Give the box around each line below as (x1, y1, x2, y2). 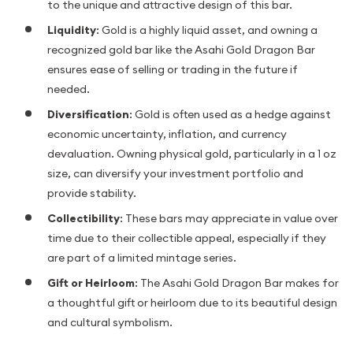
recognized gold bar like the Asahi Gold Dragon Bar (47, 42, 315, 57)
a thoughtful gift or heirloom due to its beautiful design (47, 295, 337, 310)
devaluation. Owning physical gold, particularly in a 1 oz (47, 146, 336, 161)
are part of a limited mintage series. (47, 250, 236, 265)
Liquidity (47, 22, 96, 37)
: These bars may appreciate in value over (120, 210, 338, 225)
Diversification (47, 106, 129, 121)
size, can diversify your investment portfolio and (47, 165, 303, 180)
